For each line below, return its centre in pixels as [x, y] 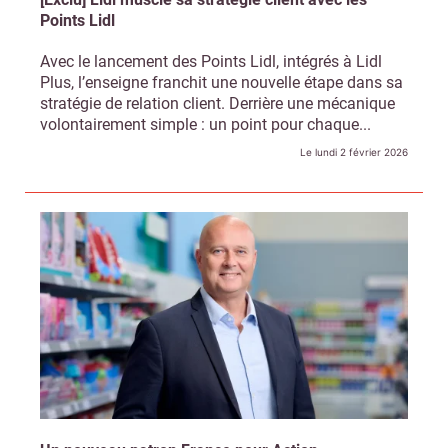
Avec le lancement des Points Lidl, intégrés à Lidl [211, 62]
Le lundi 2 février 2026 [354, 152]
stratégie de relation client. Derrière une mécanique [217, 104]
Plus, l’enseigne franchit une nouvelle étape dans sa [221, 83]
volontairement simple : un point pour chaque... [205, 125]
